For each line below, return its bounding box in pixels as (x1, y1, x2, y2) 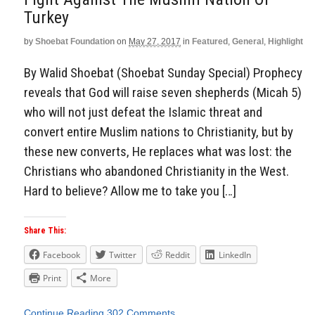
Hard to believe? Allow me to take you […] (24, 182, 236, 199)
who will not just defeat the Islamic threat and (24, 103, 262, 120)
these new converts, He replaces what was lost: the (24, 143, 292, 160)
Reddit (165, 249, 190, 262)
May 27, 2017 (129, 37, 181, 46)
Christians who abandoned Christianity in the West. (24, 162, 289, 179)
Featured (192, 37, 228, 46)
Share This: (24, 226, 66, 236)
